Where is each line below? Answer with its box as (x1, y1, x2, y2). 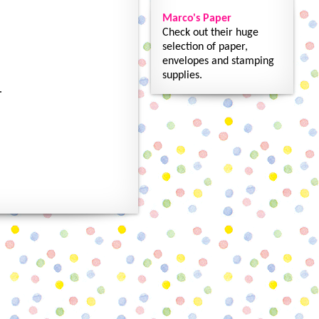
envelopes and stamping (162, 56, 274, 67)
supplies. (162, 70, 202, 81)
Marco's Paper (162, 13, 231, 24)
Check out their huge (162, 27, 258, 38)
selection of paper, (162, 41, 248, 53)
